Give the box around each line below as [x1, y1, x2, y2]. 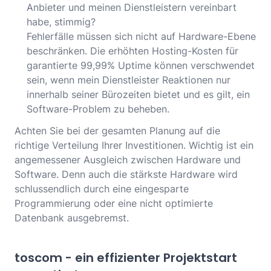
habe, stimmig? [27, 16, 96, 28]
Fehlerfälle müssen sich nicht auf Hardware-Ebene [27, 30, 256, 43]
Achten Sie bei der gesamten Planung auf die [15, 125, 220, 137]
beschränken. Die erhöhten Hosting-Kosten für [27, 45, 238, 57]
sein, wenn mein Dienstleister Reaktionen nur [27, 74, 230, 87]
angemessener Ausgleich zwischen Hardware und [15, 154, 241, 166]
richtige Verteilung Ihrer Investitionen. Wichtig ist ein [15, 139, 253, 152]
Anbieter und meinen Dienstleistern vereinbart [27, 1, 237, 14]
